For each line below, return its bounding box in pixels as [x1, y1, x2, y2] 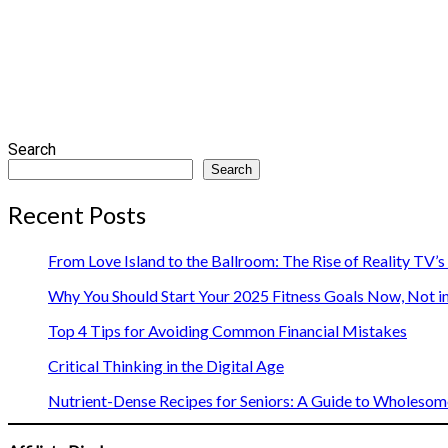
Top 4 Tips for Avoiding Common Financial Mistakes [48, 321, 407, 341]
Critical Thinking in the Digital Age [48, 356, 284, 376]
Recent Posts [8, 199, 146, 229]
